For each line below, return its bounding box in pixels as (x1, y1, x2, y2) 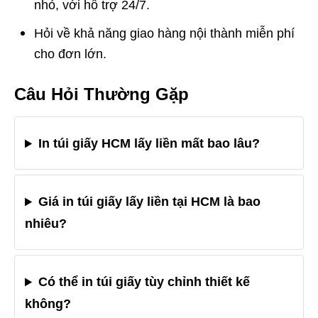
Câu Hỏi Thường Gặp (14, 84, 189, 104)
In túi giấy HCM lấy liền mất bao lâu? (38, 136, 261, 151)
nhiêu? (25, 216, 67, 231)
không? (25, 297, 71, 312)
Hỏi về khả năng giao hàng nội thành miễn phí (34, 26, 295, 40)
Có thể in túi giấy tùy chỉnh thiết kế (38, 275, 251, 290)
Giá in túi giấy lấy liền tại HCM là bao (38, 194, 261, 209)
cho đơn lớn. (34, 46, 106, 61)
